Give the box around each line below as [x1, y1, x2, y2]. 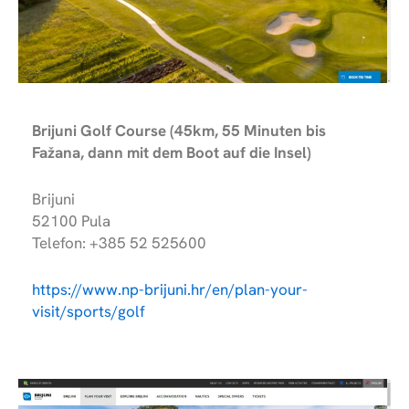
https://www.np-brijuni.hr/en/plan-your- [32, 279, 308, 300]
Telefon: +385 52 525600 [32, 232, 206, 253]
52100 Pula [32, 210, 110, 231]
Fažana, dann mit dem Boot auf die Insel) [32, 142, 311, 163]
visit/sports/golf [32, 301, 145, 322]
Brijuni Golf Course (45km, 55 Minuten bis [32, 120, 326, 141]
